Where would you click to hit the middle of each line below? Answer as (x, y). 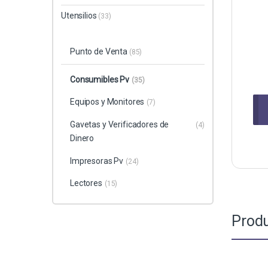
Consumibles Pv (100, 79)
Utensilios (80, 15)
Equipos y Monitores (107, 102)
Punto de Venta (99, 51)
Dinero (82, 138)
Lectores (86, 183)
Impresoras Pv (97, 161)
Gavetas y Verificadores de (119, 125)
